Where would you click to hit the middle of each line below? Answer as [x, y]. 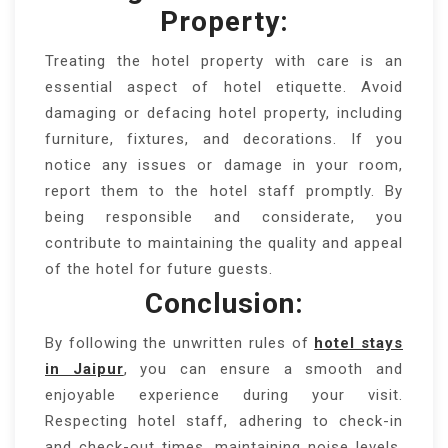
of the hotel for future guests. [159, 268]
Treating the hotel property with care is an [224, 60]
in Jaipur [84, 368]
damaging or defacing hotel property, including [224, 112]
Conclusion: [224, 303]
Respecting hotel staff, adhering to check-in [224, 420]
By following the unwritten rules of [180, 342]
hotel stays [359, 342]
